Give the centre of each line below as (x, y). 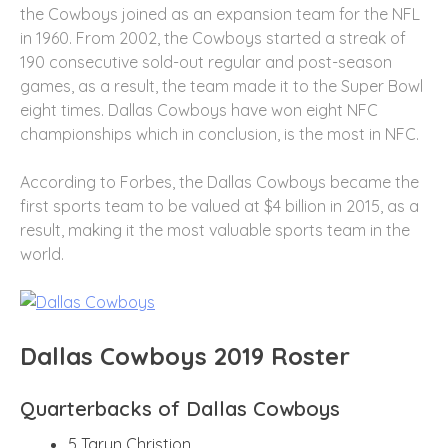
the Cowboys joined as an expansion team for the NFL (220, 13)
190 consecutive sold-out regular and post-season (206, 61)
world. (42, 253)
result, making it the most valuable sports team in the (215, 229)
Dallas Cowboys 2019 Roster (185, 355)
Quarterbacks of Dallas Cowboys (180, 408)
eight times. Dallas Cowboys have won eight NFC (199, 109)
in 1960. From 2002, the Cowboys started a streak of (213, 37)
